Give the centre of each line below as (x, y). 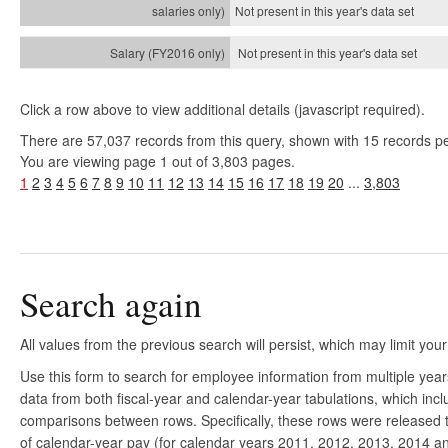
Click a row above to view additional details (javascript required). (222, 109)
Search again (111, 303)
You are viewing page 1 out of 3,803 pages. (157, 161)
